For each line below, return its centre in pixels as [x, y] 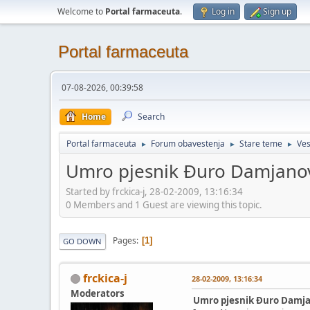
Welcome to [81, 11]
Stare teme [261, 144]
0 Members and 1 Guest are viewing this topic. [164, 204]
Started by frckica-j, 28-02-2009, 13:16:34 [154, 191]
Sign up [277, 11]
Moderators [98, 293]
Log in [223, 11]
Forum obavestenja [188, 144]
